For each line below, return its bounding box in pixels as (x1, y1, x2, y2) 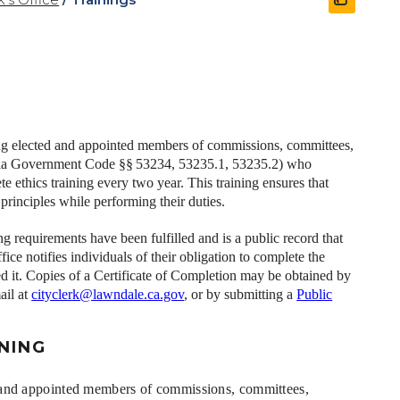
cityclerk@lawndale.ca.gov (31, 287, 185, 303)
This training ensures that (187, 175, 329, 191)
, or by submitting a (184, 287, 297, 303)
